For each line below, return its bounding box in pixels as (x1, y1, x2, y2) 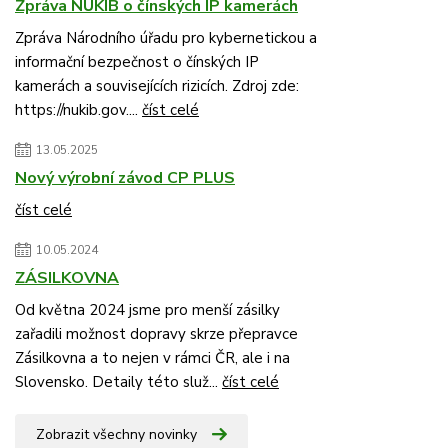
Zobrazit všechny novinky (36, 425, 197, 444)
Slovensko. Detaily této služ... (15, 372, 222, 392)
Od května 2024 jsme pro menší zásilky (15, 300, 280, 320)
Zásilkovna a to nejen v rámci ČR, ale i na (15, 348, 290, 368)
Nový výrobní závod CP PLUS (15, 167, 235, 189)
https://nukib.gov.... (15, 100, 142, 120)
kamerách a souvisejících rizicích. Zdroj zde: (15, 76, 299, 96)
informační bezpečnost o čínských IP (15, 52, 259, 72)
